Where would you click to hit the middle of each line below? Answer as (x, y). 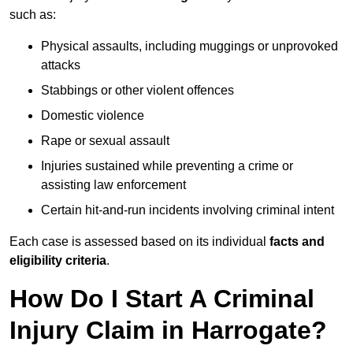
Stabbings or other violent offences (137, 91)
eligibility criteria (58, 261)
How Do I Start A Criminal (162, 299)
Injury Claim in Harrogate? (168, 331)
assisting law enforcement (113, 185)
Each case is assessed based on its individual (138, 242)
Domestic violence (93, 116)
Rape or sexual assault (105, 141)
